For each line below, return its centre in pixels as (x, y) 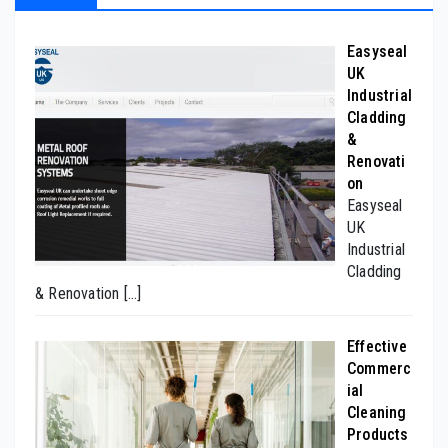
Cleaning (377, 412)
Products (378, 434)
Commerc (379, 368)
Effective (377, 346)
